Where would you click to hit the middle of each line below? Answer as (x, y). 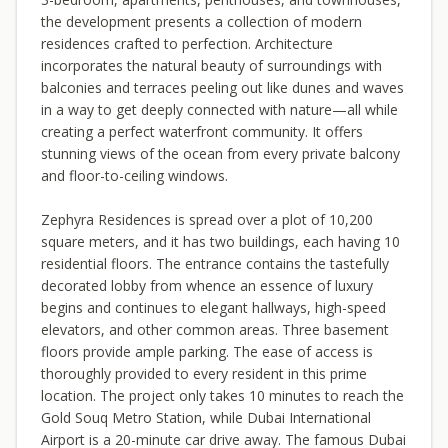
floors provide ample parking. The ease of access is (207, 351)
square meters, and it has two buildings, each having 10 (220, 241)
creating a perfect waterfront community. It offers (202, 131)
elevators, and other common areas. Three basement (215, 329)
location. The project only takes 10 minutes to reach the (222, 395)
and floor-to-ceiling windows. (134, 175)
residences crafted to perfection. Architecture (187, 43)
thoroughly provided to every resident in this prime (204, 373)
